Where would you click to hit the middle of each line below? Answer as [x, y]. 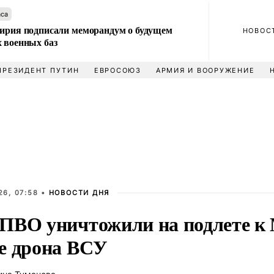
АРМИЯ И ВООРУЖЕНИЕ [205, 70]
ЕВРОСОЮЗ [117, 70]
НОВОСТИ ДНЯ [79, 193]
